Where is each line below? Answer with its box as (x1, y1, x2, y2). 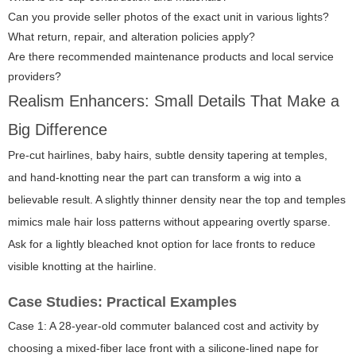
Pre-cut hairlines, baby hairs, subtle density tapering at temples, (8, 149, 327, 162)
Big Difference (8, 121, 107, 139)
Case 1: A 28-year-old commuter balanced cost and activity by (8, 319, 319, 333)
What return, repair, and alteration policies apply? (8, 30, 255, 44)
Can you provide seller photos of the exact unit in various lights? (8, 10, 329, 24)
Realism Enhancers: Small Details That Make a (8, 92, 339, 110)
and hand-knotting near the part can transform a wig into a (8, 171, 301, 184)
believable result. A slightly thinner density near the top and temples (8, 193, 346, 207)
